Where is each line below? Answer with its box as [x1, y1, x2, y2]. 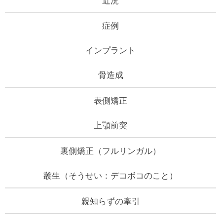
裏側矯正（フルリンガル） [60, 144, 161, 157]
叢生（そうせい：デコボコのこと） [43, 169, 178, 182]
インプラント [85, 43, 136, 56]
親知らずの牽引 [81, 194, 140, 207]
